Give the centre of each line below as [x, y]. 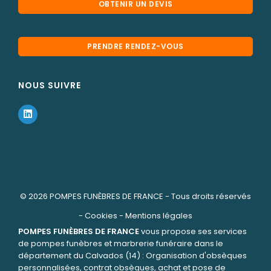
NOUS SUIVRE [50, 85]
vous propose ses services [193, 231]
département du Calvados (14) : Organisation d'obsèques [132, 255]
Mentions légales [159, 215]
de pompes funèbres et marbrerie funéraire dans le [121, 243]
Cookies [101, 215]
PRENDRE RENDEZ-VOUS [135, 46]
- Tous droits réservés [207, 196]
